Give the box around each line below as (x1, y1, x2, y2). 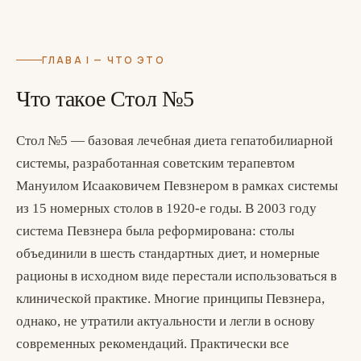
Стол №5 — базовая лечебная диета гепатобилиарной (16, 133, 333, 148)
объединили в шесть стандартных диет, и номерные (16, 246, 320, 261)
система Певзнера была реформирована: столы (16, 223, 294, 239)
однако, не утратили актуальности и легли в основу (16, 313, 315, 329)
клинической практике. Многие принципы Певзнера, (16, 291, 325, 306)
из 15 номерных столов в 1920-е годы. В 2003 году (16, 201, 317, 216)
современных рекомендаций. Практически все (16, 336, 289, 351)
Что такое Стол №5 (16, 86, 194, 111)
